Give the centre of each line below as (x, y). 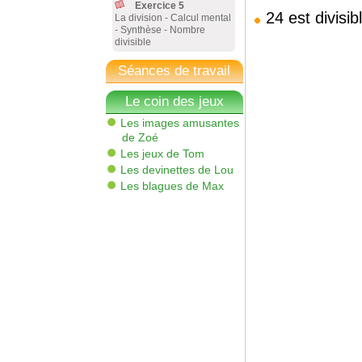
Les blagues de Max (172, 186)
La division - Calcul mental (173, 18)
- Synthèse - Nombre (160, 30)
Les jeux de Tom (162, 154)
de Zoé (140, 137)
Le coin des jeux (174, 101)
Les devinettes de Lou (177, 170)
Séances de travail (174, 71)
